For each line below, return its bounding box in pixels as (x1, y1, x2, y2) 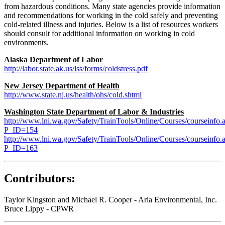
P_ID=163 (4, 143, 38, 152)
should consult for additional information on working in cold (4, 29, 195, 38)
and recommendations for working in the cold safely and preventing (4, 11, 218, 20)
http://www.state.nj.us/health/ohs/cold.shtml (4, 90, 142, 99)
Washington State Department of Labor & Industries (4, 107, 184, 116)
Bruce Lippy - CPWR (4, 204, 74, 213)
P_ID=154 (4, 125, 38, 134)
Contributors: (4, 171, 75, 185)
